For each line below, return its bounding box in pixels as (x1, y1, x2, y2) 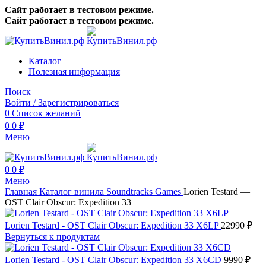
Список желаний (12, 108, 81, 118)
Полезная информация (28, 66, 120, 77)
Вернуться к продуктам (5, 232, 100, 242)
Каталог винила (39, 186, 106, 197)
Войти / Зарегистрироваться (5, 97, 119, 107)
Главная (5, 186, 39, 197)
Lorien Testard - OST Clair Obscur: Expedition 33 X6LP (5, 220, 221, 230)
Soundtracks (106, 186, 155, 197)
